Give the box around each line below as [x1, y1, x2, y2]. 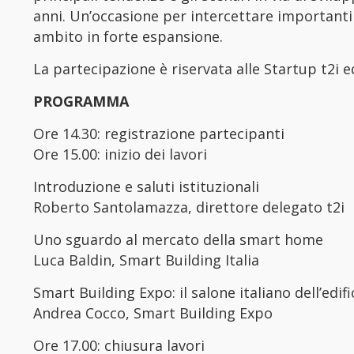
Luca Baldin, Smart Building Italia [32, 250, 259, 269]
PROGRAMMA [32, 92, 129, 111]
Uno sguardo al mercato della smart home [32, 230, 323, 249]
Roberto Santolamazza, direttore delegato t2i [32, 198, 345, 217]
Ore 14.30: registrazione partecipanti [32, 124, 284, 143]
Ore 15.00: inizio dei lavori [32, 145, 207, 164]
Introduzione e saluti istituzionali [32, 177, 259, 196]
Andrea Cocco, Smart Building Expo [32, 303, 273, 322]
